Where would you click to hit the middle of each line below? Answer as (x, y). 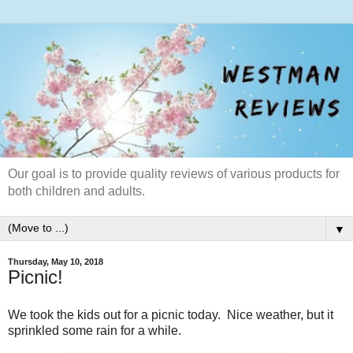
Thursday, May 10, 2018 (56, 262)
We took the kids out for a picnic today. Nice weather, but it (171, 314)
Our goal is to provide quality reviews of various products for (174, 174)
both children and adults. (76, 191)
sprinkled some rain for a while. (95, 330)
